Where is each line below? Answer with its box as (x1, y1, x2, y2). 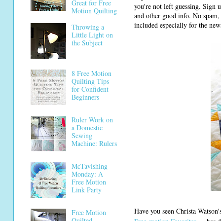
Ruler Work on (71, 115, 113, 125)
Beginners (71, 92, 99, 102)
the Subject (71, 38, 103, 48)
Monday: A (71, 169, 103, 179)
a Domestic (71, 123, 103, 133)
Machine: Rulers (71, 139, 117, 148)
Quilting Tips (71, 76, 109, 86)
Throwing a (71, 22, 104, 32)
